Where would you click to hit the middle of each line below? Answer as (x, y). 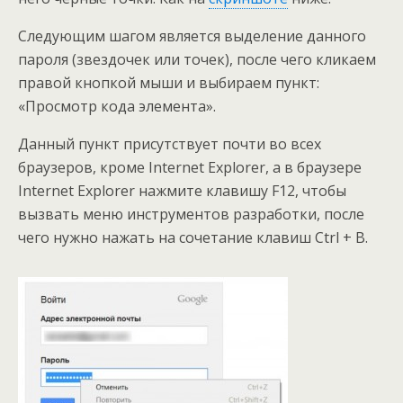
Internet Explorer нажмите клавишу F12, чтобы (182, 191)
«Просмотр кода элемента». (117, 106)
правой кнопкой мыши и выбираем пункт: (169, 83)
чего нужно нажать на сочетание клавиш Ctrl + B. (193, 237)
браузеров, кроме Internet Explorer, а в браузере (190, 167)
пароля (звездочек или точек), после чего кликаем (197, 59)
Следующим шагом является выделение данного (192, 36)
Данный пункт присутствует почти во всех (170, 144)
